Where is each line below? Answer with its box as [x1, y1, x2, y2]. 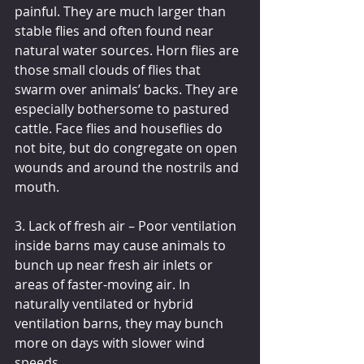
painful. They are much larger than [15, 2, 229, 20]
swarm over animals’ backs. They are [15, 80, 241, 98]
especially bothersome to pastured [15, 99, 232, 118]
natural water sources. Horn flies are [15, 41, 242, 59]
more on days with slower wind [15, 333, 208, 352]
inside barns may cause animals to [15, 236, 229, 254]
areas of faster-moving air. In [15, 275, 193, 293]
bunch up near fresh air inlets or [15, 255, 216, 274]
